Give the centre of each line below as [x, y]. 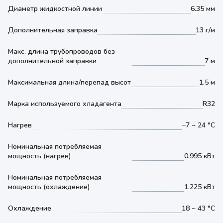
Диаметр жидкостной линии [55, 9]
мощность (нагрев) [40, 156]
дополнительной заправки [52, 61]
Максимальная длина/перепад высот [69, 82]
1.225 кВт [200, 187]
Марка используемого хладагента [65, 104]
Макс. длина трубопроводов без [61, 52]
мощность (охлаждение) [49, 187]
